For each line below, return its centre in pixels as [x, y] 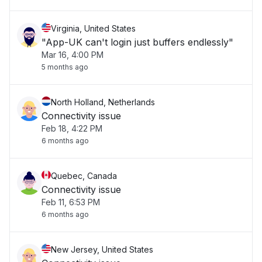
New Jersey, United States [102, 249]
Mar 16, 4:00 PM [73, 55]
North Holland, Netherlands [103, 102]
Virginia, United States [93, 28]
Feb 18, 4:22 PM [72, 128]
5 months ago [65, 67]
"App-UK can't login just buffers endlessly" [137, 42]
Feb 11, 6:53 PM [71, 202]
